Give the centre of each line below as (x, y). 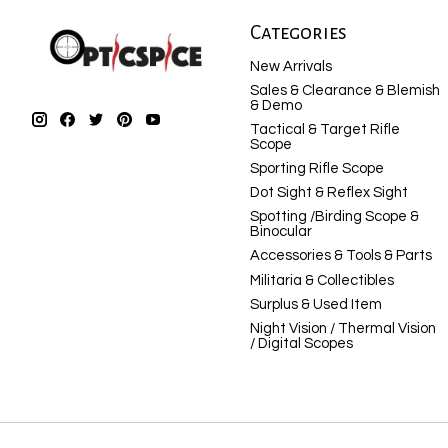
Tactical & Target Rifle (324, 129)
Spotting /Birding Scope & (334, 217)
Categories (298, 33)
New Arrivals (290, 66)
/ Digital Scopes (301, 343)
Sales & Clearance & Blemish (344, 90)
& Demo (275, 105)
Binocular (280, 232)
